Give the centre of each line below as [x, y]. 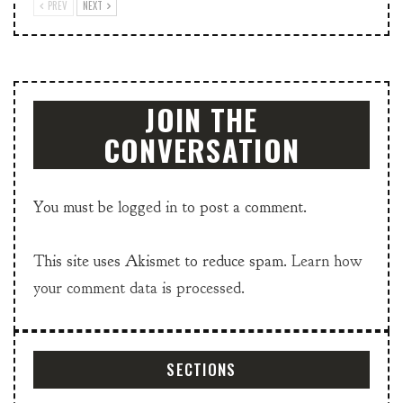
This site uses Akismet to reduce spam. [162, 262]
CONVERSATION [201, 150]
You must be [76, 208]
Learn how [327, 262]
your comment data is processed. [139, 289]
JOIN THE [201, 120]
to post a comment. [242, 208]
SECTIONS [201, 370]
